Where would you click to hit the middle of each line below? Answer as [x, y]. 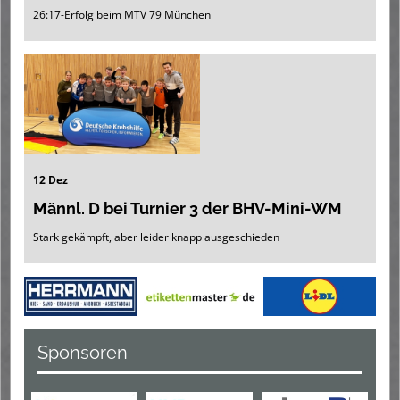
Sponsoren [83, 352]
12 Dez [50, 179]
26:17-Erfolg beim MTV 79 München [122, 15]
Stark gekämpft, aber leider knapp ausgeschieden [156, 237]
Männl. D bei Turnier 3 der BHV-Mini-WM [187, 208]
